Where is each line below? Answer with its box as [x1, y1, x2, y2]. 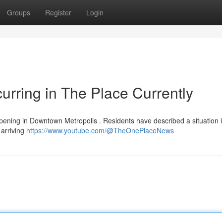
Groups [7, 7, 30, 17]
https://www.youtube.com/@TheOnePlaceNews [26, 125, 174, 135]
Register [45, 7, 71, 17]
